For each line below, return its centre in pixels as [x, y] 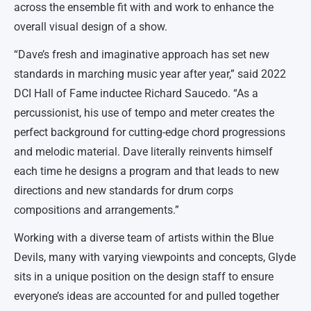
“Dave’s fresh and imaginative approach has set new [142, 54]
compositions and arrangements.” [96, 210]
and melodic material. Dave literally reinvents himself [143, 151]
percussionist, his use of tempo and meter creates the [144, 112]
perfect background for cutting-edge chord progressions [150, 132]
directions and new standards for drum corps [124, 190]
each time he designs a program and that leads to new [146, 171]
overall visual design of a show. [91, 26]
